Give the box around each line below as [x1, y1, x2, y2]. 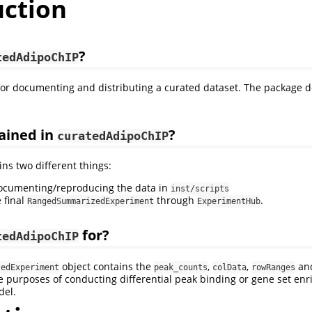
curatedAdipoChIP [57, 128, 169, 143]
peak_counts [154, 263, 208, 273]
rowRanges [251, 263, 295, 273]
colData [212, 263, 247, 273]
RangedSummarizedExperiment [27, 196, 154, 207]
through [154, 194, 197, 208]
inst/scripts [171, 184, 229, 194]
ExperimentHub [197, 196, 260, 207]
